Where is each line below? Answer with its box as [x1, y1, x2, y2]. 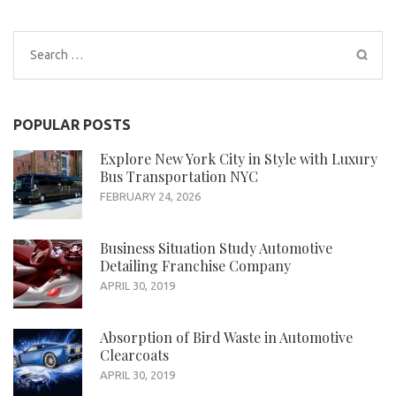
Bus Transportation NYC [100, 167, 258, 187]
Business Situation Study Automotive [100, 239, 332, 258]
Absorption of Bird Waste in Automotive [100, 328, 353, 347]
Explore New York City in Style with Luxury [100, 149, 377, 169]
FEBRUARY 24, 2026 [100, 190, 201, 203]
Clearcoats [100, 346, 169, 365]
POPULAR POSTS [13, 117, 131, 133]
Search [29, 46, 72, 63]
